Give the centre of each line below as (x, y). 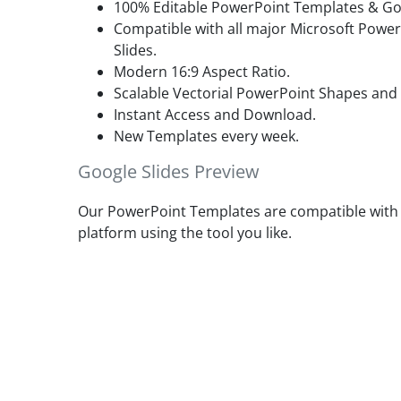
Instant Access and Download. (215, 114)
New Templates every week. (206, 136)
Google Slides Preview (169, 171)
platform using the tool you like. (185, 232)
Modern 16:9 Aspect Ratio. (202, 71)
